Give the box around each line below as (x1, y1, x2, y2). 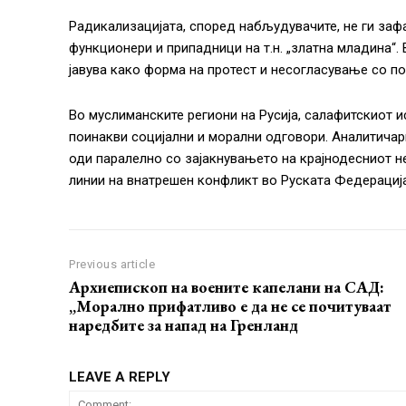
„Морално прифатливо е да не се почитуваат (69, 295, 391, 317)
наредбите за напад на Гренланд (69, 314, 298, 336)
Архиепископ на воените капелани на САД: (69, 276, 384, 298)
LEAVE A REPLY (69, 369, 170, 386)
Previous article (69, 257, 155, 272)
